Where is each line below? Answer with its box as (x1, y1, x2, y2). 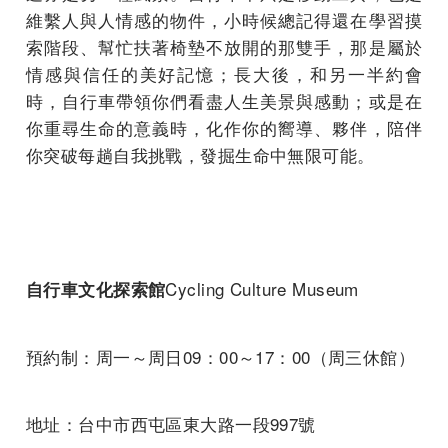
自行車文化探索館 (26, 277, 166, 302)
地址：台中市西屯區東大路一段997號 (26, 411, 316, 437)
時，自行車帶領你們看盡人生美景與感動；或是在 (26, 88, 422, 114)
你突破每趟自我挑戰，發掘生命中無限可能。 (26, 142, 375, 168)
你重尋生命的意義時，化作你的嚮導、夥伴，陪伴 (26, 115, 422, 141)
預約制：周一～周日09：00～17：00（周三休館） (26, 344, 416, 370)
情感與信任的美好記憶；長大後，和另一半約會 (26, 61, 422, 87)
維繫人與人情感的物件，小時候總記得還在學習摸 (26, 7, 422, 33)
